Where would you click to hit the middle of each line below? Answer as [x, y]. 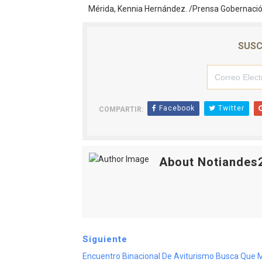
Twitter [230, 108]
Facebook [175, 108]
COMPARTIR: [121, 110]
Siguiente [105, 239]
